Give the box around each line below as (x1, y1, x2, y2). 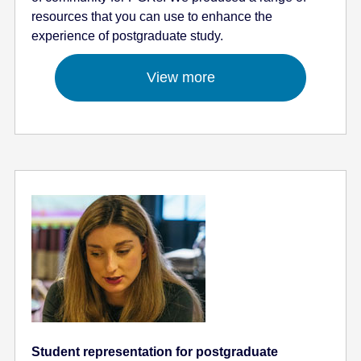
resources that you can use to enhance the (31, 9, 273, 23)
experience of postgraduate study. (31, 28, 224, 43)
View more (146, 68, 215, 85)
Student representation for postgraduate (31, 343, 279, 359)
